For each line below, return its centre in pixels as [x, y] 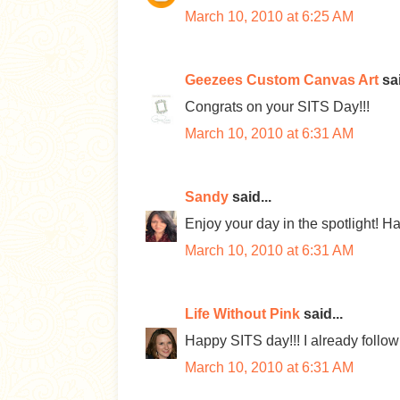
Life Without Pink [242, 314]
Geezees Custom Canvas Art [282, 80]
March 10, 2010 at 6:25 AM [269, 17]
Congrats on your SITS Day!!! [277, 107]
